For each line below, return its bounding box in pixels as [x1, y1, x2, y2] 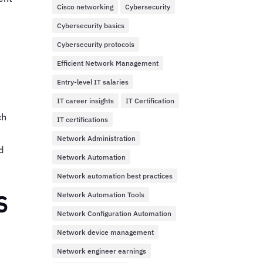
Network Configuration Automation [57, 209, 172, 218]
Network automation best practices [57, 171, 173, 181]
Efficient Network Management [57, 59, 159, 68]
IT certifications [57, 115, 109, 124]
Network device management [57, 228, 154, 237]
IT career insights [57, 96, 114, 106]
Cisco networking [57, 2, 114, 12]
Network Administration [57, 134, 136, 143]
